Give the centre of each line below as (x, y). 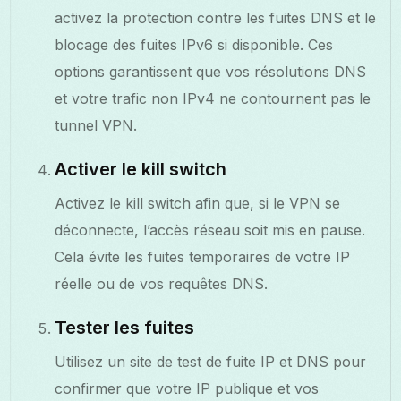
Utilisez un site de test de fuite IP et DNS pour (211, 361)
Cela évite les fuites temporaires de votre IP (203, 256)
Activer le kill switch (141, 169)
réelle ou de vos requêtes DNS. (162, 283)
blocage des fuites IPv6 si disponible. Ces (194, 44)
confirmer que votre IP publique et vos (187, 388)
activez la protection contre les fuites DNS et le (216, 17)
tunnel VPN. (96, 125)
